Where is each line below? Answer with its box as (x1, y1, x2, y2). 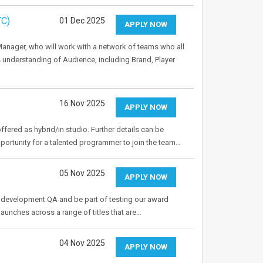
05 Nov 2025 (59, 168, 105, 178)
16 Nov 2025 (59, 99, 105, 108)
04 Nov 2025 (59, 238, 105, 248)
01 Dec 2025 (59, 16, 105, 25)
